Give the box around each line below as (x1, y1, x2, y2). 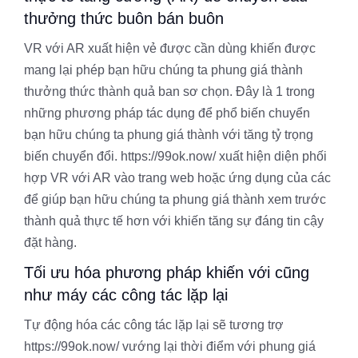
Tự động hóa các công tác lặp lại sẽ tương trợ (24, 317, 284, 332)
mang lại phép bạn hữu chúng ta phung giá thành (24, 62, 303, 77)
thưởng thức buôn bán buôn (24, 9, 224, 27)
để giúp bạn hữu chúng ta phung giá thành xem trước (24, 192, 326, 206)
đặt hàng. (24, 235, 77, 249)
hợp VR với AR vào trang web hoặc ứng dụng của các (24, 170, 331, 185)
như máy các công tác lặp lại (24, 285, 228, 304)
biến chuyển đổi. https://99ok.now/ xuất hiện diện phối (24, 149, 327, 163)
